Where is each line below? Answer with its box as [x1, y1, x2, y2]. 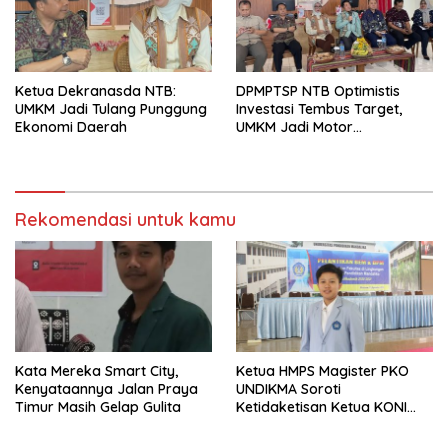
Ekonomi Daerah [15, 117, 127, 136]
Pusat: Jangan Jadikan [236, 415, 389, 434]
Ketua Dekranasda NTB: [15, 81, 176, 100]
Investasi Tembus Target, [236, 99, 402, 118]
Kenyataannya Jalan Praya [15, 379, 198, 398]
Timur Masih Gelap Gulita [15, 397, 181, 416]
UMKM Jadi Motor [236, 117, 353, 136]
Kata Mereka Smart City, [15, 361, 178, 380]
